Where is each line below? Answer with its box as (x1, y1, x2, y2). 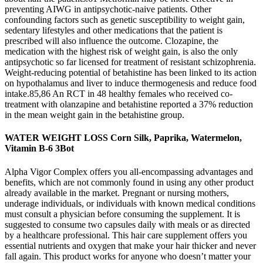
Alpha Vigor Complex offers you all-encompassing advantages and (5, 166, 253, 177)
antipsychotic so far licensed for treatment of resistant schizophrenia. (5, 57, 256, 68)
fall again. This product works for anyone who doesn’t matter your (5, 251, 251, 261)
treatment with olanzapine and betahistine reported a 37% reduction (5, 99, 253, 110)
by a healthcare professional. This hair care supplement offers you (5, 230, 247, 240)
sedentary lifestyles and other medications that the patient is (5, 25, 222, 36)
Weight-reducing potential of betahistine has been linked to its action (5, 68, 257, 78)
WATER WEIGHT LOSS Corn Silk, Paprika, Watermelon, (5, 133, 242, 143)
